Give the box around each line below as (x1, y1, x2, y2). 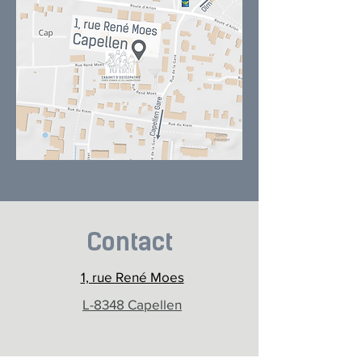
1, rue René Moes (80, 269, 184, 284)
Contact (86, 227, 173, 257)
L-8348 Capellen (82, 297, 182, 312)
